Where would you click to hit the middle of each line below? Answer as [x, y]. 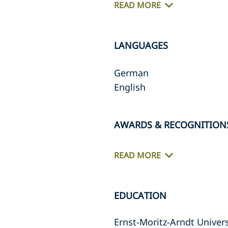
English [130, 87]
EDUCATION [140, 195]
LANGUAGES [141, 45]
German [131, 73]
